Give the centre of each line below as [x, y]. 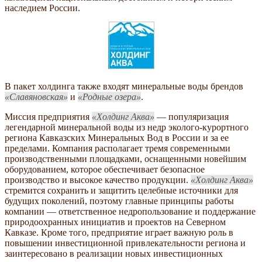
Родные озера [109, 97]
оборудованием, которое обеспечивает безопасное [105, 170]
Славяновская [36, 97]
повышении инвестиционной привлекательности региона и [125, 243]
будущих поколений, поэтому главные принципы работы [119, 201]
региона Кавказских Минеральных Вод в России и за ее [117, 138]
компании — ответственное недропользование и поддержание [130, 212]
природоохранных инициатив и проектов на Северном [115, 222]
